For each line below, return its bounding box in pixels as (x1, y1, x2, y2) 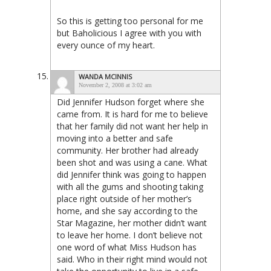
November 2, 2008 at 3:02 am (79, 81, 152, 88)
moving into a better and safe (57, 132, 173, 144)
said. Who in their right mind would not (57, 253, 207, 265)
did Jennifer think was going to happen (57, 168, 206, 180)
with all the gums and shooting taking (57, 180, 203, 192)
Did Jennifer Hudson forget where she (57, 96, 204, 108)
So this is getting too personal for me (57, 15, 203, 27)
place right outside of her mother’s (57, 192, 192, 204)
